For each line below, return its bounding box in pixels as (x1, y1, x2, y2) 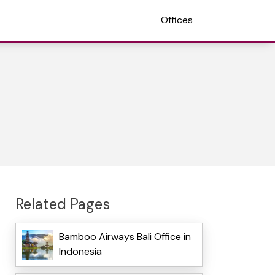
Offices (161, 14, 193, 26)
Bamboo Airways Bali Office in (58, 230, 191, 244)
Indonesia (58, 245, 102, 258)
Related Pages (15, 194, 110, 214)
